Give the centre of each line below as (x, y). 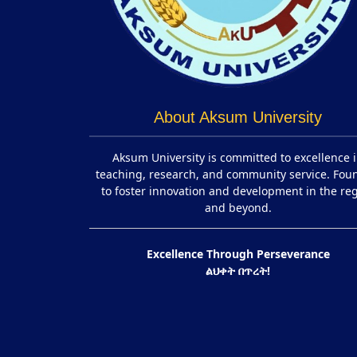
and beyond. (238, 207)
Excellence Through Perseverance (238, 253)
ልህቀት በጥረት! (238, 270)
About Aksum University (238, 117)
